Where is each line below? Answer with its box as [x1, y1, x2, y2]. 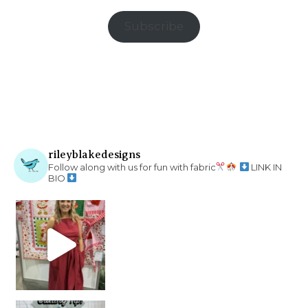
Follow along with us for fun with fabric [48, 161, 216, 173]
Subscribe [124, 19, 184, 34]
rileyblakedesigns [48, 148, 140, 161]
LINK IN [251, 161, 282, 173]
